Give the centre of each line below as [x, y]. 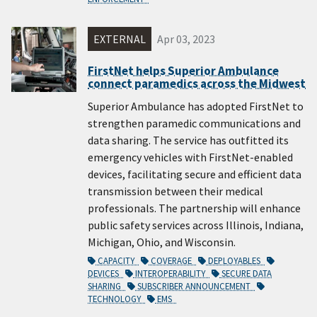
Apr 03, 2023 [186, 39]
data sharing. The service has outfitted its [188, 140]
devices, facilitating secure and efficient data [195, 174]
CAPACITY [117, 261]
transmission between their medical [175, 191]
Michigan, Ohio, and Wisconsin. [162, 242]
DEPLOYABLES [235, 261]
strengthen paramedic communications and [194, 123]
